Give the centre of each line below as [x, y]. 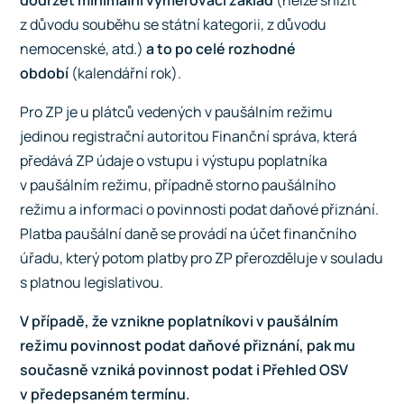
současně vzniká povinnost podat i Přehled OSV [184, 370]
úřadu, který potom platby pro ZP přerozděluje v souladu [202, 258]
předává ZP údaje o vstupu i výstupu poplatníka [174, 161]
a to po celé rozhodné [221, 49]
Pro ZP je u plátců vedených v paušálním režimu [177, 112]
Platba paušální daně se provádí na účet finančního [188, 234]
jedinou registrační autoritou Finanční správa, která [189, 136]
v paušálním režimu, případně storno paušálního [178, 185]
